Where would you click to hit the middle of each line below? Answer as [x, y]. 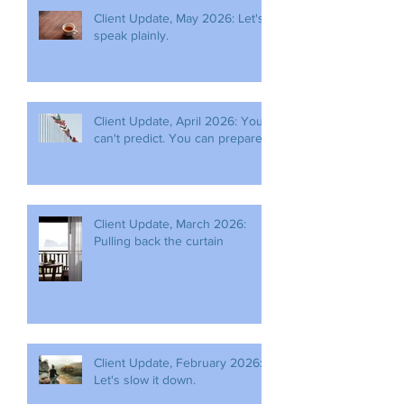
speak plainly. [131, 35]
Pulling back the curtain [159, 241]
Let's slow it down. [145, 380]
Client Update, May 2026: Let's [179, 18]
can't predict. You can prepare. [179, 138]
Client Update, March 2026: [170, 224]
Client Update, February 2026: [178, 363]
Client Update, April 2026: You [179, 121]
